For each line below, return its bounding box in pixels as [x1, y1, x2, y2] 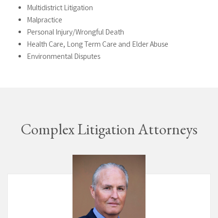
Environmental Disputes [27, 51, 100, 63]
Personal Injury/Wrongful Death [27, 27, 124, 38]
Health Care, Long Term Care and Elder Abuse [27, 39, 168, 51]
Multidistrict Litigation [27, 2, 93, 14]
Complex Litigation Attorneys [20, 119, 198, 139]
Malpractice [27, 15, 62, 26]
